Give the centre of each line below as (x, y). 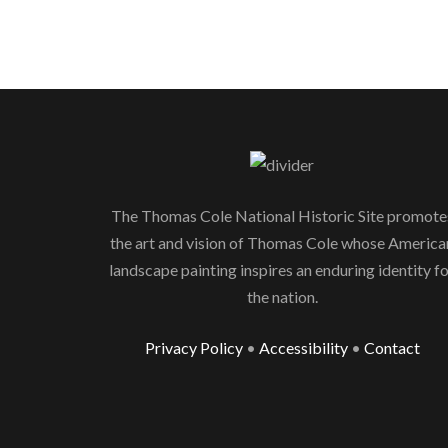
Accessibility (303, 348)
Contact (391, 348)
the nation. (282, 297)
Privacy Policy (193, 348)
